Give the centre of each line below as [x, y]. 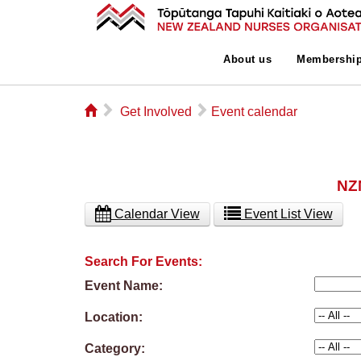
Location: [113, 317]
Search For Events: [143, 261]
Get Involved [156, 112]
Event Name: [123, 286]
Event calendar [254, 112]
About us [248, 60]
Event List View [286, 214]
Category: [114, 349]
